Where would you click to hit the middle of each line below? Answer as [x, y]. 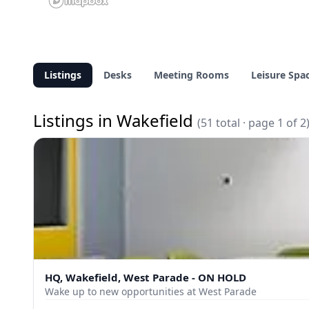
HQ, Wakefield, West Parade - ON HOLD [146, 277]
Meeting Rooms [191, 74]
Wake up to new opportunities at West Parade [151, 291]
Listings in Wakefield [115, 120]
